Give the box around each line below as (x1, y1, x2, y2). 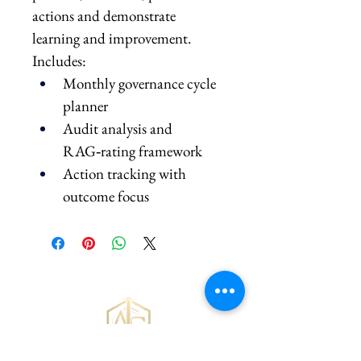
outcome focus (63, 186, 149, 206)
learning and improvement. (32, 28, 191, 48)
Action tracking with (63, 164, 189, 184)
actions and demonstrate (32, 6, 179, 26)
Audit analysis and (63, 118, 176, 139)
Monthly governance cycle (63, 73, 219, 93)
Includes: (32, 51, 86, 71)
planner (63, 96, 108, 116)
